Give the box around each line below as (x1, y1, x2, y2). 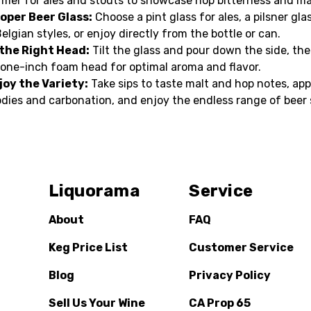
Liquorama (48, 180, 140, 201)
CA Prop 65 (189, 296, 251, 310)
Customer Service (189, 240, 294, 254)
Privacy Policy (189, 268, 271, 282)
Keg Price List (48, 240, 128, 254)
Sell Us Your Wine (48, 296, 145, 310)
